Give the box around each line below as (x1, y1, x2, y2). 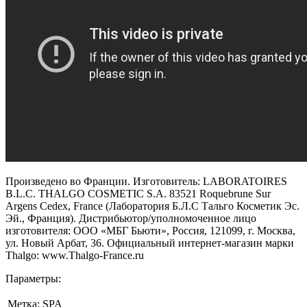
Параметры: (5, 272, 61, 284)
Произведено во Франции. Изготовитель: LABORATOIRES (5, 175, 287, 187)
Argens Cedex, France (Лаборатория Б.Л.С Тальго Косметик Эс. (5, 199, 299, 212)
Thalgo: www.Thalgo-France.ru (5, 249, 144, 261)
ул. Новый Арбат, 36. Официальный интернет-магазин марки (5, 236, 294, 249)
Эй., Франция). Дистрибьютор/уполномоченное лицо (5, 212, 256, 224)
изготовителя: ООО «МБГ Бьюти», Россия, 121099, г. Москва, (5, 224, 295, 236)
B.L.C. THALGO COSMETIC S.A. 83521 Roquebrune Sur (5, 187, 271, 199)
